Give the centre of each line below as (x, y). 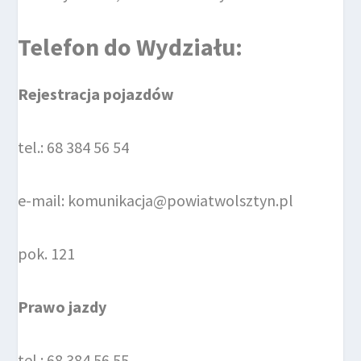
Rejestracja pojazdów (96, 93)
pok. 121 (47, 253)
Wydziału (186, 46)
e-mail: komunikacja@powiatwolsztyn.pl (156, 200)
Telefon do (77, 46)
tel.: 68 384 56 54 (74, 147)
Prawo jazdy (62, 306)
